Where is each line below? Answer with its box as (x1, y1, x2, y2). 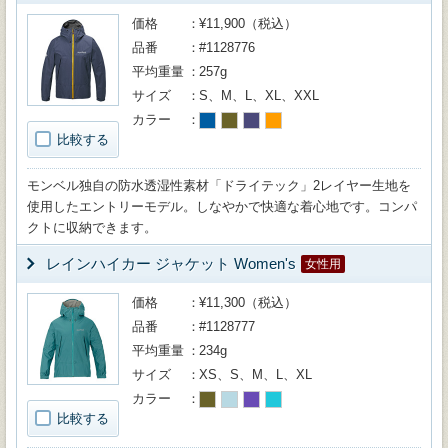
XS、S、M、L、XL (199, 367, 312, 382)
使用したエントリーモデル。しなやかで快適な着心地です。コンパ (27, 199, 417, 214)
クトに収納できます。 (27, 220, 157, 235)
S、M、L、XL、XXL (199, 88, 319, 103)
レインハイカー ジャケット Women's (46, 255, 296, 272)
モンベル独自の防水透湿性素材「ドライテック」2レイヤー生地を (27, 178, 411, 193)
